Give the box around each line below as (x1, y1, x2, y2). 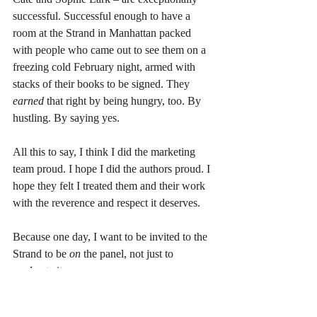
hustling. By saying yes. (13, 111, 120, 124)
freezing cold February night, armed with (13, 60, 198, 73)
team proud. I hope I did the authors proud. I (13, 162, 213, 175)
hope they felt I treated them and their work (13, 179, 208, 192)
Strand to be (13, 247, 69, 260)
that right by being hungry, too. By (47, 94, 204, 107)
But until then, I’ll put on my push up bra (13, 298, 198, 311)
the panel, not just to (83, 247, 176, 260)
